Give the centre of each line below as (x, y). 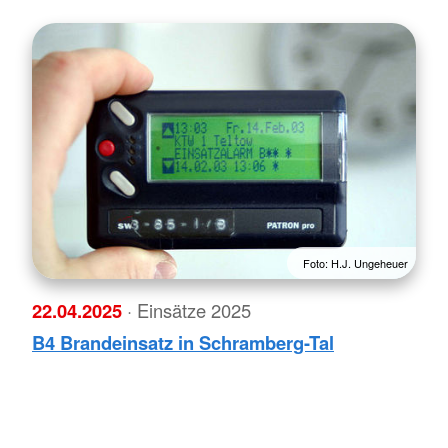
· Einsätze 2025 (189, 310)
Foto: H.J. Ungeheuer (355, 262)
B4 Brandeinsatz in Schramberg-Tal (183, 343)
